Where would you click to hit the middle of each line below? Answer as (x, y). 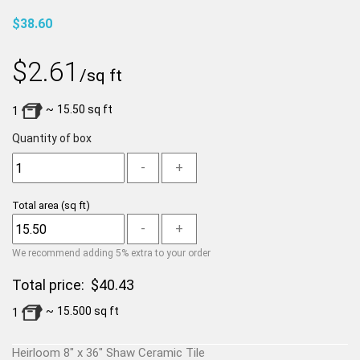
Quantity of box (52, 138)
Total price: (51, 285)
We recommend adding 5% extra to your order (111, 253)
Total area (37, 205)
